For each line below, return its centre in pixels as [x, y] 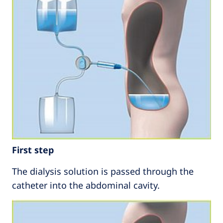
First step [33, 150]
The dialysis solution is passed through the [103, 171]
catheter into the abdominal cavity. [86, 185]
